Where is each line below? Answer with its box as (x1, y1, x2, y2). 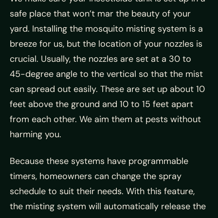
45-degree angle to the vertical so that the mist (10, 68, 203, 80)
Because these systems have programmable (10, 155, 188, 167)
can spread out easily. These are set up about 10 (10, 83, 205, 95)
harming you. (10, 128, 61, 141)
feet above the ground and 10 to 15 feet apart (10, 98, 193, 110)
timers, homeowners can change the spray (10, 170, 182, 182)
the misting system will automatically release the (10, 200, 206, 213)
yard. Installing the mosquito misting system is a (10, 23, 203, 35)
